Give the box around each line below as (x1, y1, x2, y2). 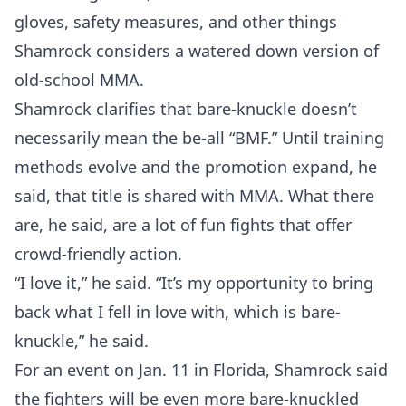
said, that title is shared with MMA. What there (14, 185, 374, 207)
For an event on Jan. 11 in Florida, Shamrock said (14, 359, 388, 381)
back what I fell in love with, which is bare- (14, 301, 341, 323)
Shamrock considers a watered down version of (14, 40, 379, 62)
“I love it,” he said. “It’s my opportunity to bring (14, 272, 373, 294)
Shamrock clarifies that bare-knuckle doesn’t (14, 98, 357, 120)
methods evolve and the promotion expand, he (14, 156, 377, 178)
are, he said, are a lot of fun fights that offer (14, 214, 352, 236)
